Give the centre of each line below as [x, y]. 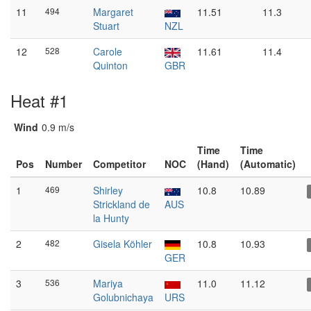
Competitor [119, 164]
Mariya [108, 283]
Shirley [108, 190]
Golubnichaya [123, 297]
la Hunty [111, 218]
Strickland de [121, 204]
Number [64, 164]
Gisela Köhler [123, 244]
